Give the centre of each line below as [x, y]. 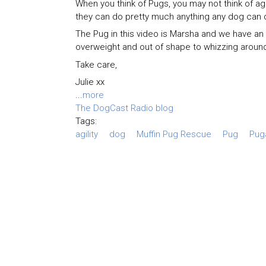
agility [87, 134]
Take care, [96, 64]
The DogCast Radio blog [124, 108]
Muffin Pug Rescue [174, 134]
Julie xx [90, 82]
